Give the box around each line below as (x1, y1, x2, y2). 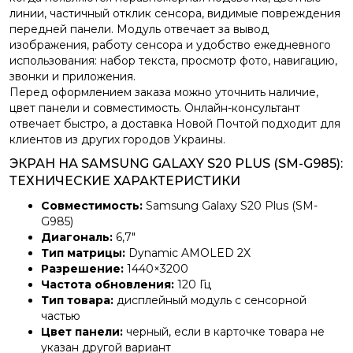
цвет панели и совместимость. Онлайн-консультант (9, 101, 300, 115)
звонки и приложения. (9, 69, 136, 84)
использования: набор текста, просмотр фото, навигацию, (9, 54, 337, 68)
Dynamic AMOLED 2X (125, 246, 251, 260)
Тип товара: (41, 293, 113, 307)
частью (41, 309, 80, 323)
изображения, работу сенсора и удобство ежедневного (9, 38, 331, 52)
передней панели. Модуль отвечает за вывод (9, 22, 269, 36)
